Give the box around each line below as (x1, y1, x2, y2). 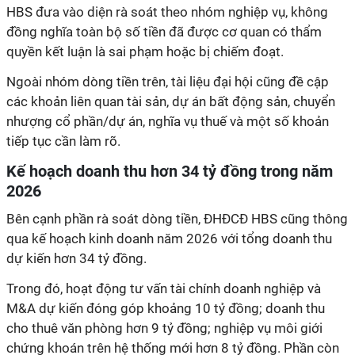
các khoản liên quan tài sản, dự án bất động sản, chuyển (6, 94, 335, 109)
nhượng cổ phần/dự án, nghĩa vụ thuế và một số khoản (6, 113, 329, 129)
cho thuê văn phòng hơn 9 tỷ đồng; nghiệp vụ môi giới (6, 320, 323, 336)
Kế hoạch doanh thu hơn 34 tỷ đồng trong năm (6, 162, 333, 181)
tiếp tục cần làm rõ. (6, 133, 120, 149)
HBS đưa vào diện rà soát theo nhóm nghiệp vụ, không (6, 4, 328, 20)
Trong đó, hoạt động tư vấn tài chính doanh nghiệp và (6, 281, 321, 296)
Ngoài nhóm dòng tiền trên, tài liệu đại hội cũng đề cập (6, 74, 329, 90)
